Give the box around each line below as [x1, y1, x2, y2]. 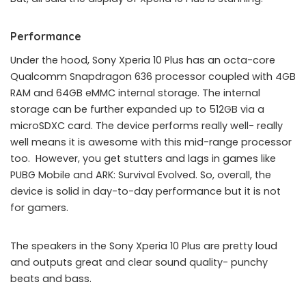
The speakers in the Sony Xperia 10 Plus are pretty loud [10, 239, 277, 253]
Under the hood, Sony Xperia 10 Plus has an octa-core [10, 53, 275, 67]
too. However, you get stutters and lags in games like [10, 152, 276, 165]
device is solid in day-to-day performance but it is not [10, 184, 281, 198]
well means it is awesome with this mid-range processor [10, 135, 292, 149]
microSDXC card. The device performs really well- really [10, 119, 283, 133]
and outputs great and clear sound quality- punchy [10, 255, 268, 269]
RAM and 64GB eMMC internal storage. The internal [10, 86, 260, 100]
